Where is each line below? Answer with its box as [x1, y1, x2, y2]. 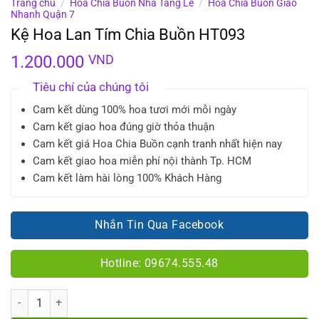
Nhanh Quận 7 [11, 8, 75, 20]
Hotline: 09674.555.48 [100, 257, 219, 271]
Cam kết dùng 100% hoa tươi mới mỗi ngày [32, 103, 236, 116]
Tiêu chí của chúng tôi [33, 79, 149, 94]
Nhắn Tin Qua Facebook [95, 218, 224, 231]
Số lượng [10, 290, 49, 303]
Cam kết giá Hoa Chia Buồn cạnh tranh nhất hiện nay [32, 137, 282, 150]
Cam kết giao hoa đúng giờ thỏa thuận [32, 120, 214, 133]
